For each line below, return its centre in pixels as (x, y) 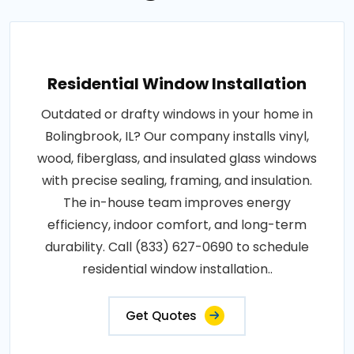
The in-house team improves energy (177, 203)
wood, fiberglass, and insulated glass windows (177, 159)
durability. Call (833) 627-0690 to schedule (177, 247)
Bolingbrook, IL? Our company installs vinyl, (177, 137)
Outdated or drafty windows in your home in (177, 115)
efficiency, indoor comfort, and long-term (177, 225)
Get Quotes (161, 316)
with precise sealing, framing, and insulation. (177, 181)
